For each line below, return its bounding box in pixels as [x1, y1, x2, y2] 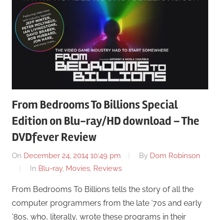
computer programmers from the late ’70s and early [12, 198, 202, 208]
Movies [66, 164, 90, 173]
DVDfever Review [12, 130, 97, 145]
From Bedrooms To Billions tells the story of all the [12, 184, 193, 194]
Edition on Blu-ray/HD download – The [12, 114, 199, 129]
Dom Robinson [150, 151, 200, 160]
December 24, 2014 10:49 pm [24, 151, 121, 160]
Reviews [93, 164, 122, 173]
